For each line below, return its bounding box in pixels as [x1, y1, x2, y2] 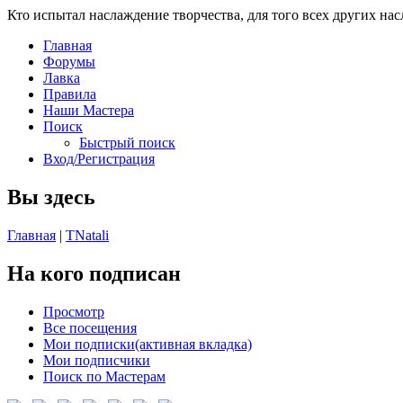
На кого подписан [7, 261, 181, 285]
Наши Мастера [43, 103, 134, 118]
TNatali [66, 227, 109, 243]
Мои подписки [43, 336, 135, 352]
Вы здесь [7, 184, 95, 209]
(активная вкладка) [135, 336, 252, 352]
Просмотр [43, 303, 104, 319]
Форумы [43, 54, 95, 69]
